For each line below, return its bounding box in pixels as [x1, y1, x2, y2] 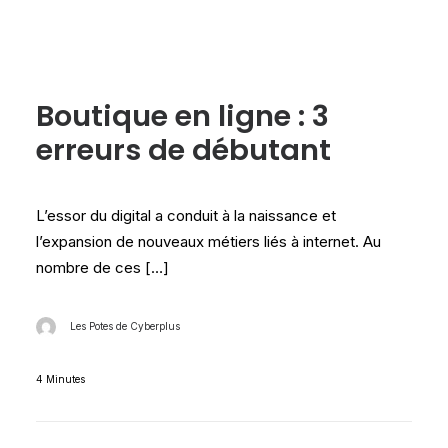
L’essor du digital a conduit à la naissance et [36, 206, 336, 225]
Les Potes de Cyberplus [69, 319, 180, 332]
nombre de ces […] [36, 258, 169, 277]
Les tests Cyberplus [125, 19, 352, 49]
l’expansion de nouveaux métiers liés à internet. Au [36, 232, 381, 251]
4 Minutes [36, 373, 85, 385]
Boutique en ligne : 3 [36, 96, 329, 136]
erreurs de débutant [36, 130, 331, 170]
